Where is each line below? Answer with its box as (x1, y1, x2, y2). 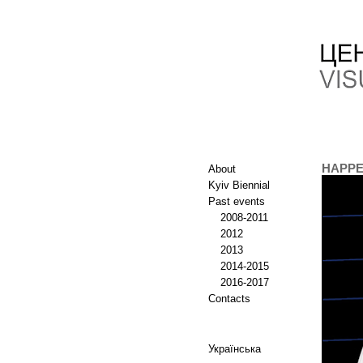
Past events (208, 195, 265, 207)
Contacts (208, 293, 250, 305)
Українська (208, 343, 261, 355)
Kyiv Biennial (208, 179, 270, 191)
